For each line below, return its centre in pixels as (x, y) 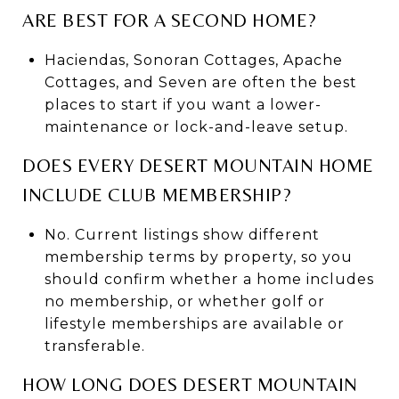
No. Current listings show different (182, 234)
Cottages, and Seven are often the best (200, 82)
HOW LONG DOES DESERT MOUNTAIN (190, 384)
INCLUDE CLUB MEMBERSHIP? (157, 195)
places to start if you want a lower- (183, 104)
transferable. (94, 346)
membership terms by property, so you (198, 256)
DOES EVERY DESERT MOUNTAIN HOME (198, 165)
